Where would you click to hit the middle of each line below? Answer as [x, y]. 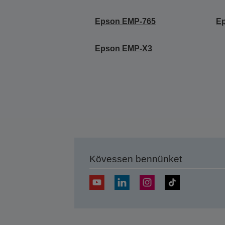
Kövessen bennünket [135, 159]
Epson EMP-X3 [123, 48]
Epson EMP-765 [125, 21]
